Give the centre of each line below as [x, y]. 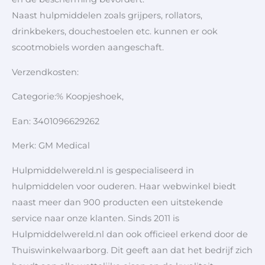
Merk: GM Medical [51, 146]
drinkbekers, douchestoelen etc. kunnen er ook [115, 31]
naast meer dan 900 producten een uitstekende [117, 202]
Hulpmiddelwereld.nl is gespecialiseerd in [103, 170]
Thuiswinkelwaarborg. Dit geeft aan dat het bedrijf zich [132, 250]
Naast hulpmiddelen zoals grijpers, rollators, [107, 15]
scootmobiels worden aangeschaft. [88, 47]
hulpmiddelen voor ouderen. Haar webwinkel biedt [124, 186]
